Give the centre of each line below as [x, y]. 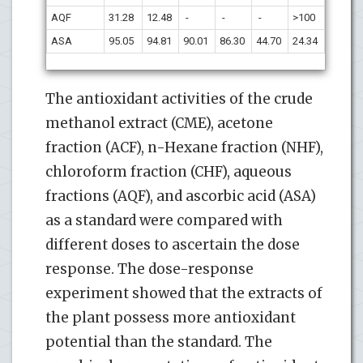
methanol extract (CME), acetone [159, 123]
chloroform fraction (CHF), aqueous [169, 171]
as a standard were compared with [164, 220]
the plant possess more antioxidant [171, 317]
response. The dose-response [149, 269]
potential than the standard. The [159, 342]
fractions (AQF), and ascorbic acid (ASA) [181, 196]
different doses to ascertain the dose [173, 244]
